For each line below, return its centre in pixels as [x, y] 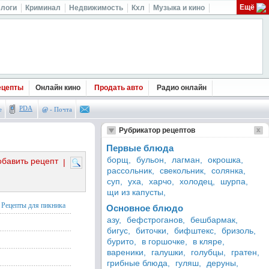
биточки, [152, 231]
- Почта [60, 109]
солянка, [228, 171]
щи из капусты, [136, 192]
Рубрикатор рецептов [157, 130]
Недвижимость [96, 8]
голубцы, [208, 252]
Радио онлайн [182, 88]
